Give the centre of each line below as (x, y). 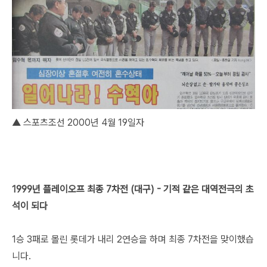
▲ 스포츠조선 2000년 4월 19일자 (78, 122)
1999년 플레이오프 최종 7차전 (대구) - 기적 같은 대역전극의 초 (133, 189)
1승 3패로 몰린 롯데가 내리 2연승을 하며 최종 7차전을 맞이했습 (133, 239)
